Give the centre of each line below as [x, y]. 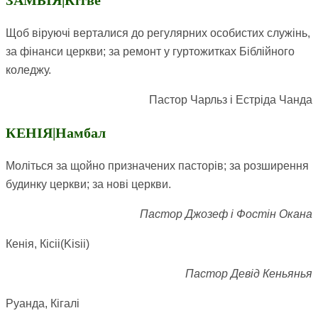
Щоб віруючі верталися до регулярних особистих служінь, [158, 33]
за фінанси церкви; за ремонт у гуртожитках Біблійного [150, 52]
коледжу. [28, 70]
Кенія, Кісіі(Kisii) [48, 244]
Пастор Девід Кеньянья [249, 274]
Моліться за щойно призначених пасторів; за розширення [157, 166]
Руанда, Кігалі [43, 304]
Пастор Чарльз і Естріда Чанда [231, 100]
